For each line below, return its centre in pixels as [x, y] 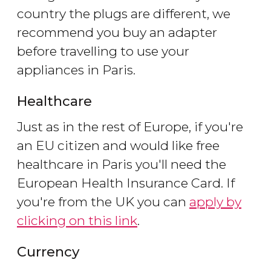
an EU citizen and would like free [118, 146]
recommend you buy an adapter [117, 33]
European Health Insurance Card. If [126, 183]
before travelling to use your [103, 51]
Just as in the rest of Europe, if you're [130, 127]
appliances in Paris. [76, 70]
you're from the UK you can [103, 202]
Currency [48, 252]
